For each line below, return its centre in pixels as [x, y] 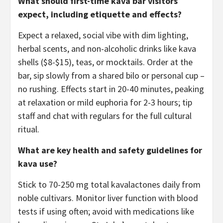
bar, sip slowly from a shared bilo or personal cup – [111, 75]
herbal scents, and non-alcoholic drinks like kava [107, 48]
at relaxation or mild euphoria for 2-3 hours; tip [105, 102]
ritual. [29, 129]
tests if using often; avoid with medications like [106, 211]
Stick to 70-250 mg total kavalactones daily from [109, 184]
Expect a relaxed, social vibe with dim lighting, [103, 35]
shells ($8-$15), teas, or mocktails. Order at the [105, 62]
